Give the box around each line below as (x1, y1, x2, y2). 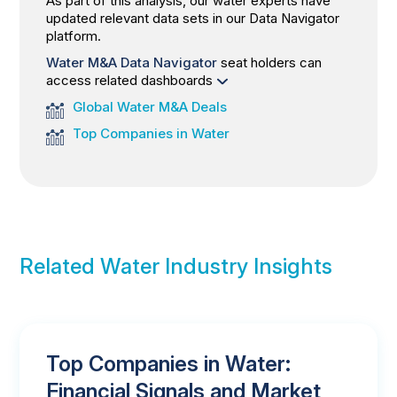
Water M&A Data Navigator (46, 53, 218, 71)
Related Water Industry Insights (19, 253, 333, 279)
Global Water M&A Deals (73, 97, 228, 115)
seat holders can (217, 53, 323, 71)
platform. (46, 27, 102, 44)
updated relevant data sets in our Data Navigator (46, 9, 340, 27)
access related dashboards (46, 71, 217, 89)
